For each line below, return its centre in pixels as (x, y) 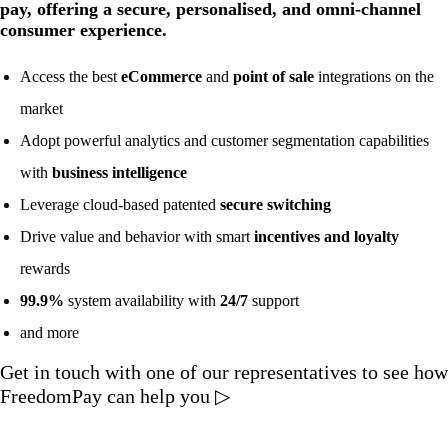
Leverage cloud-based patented (120, 204)
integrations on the (374, 76)
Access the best (70, 76)
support (273, 300)
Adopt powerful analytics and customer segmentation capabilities (224, 140)
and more (49, 332)
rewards (45, 268)
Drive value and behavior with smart (137, 236)
